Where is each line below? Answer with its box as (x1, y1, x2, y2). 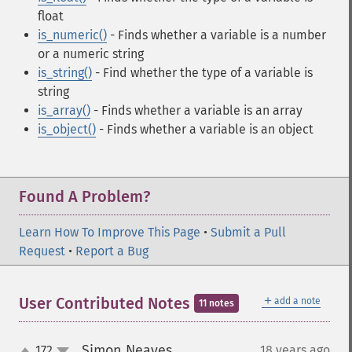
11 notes (199, 298, 234, 309)
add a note (274, 295, 321, 306)
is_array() (38, 103, 90, 118)
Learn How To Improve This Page (19, 225, 200, 240)
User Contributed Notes (19, 294, 194, 313)
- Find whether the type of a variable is (92, 65, 313, 80)
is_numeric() (38, 27, 107, 42)
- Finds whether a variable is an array (90, 103, 302, 118)
